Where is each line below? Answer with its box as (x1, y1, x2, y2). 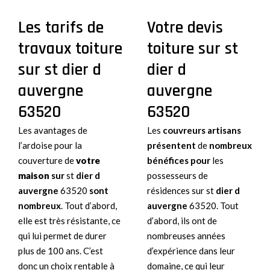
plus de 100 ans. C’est (18, 245, 103, 256)
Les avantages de (18, 124, 87, 136)
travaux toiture (18, 37, 122, 60)
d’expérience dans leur (147, 245, 235, 256)
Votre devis (147, 16, 223, 39)
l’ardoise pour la (18, 139, 82, 151)
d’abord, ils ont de (147, 215, 217, 226)
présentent (147, 139, 196, 151)
